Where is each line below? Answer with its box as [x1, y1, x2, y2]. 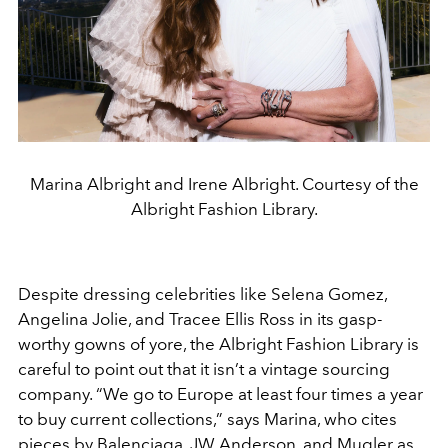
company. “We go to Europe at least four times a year [18, 383, 423, 404]
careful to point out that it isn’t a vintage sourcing [18, 358, 390, 379]
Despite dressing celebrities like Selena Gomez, [18, 283, 387, 304]
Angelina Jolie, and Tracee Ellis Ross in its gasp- [18, 308, 382, 329]
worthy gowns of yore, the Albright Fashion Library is [18, 333, 419, 354]
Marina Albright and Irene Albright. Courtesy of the [29, 173, 419, 194]
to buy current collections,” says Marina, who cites [18, 408, 397, 429]
